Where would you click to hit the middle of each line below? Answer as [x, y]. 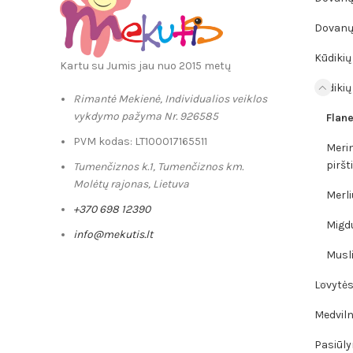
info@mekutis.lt [113, 235]
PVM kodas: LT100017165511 [140, 142]
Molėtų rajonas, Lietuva [131, 184]
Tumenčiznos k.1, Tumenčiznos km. [158, 167]
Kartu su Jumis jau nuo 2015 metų [145, 66]
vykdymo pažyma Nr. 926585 [146, 117]
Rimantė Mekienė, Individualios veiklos [170, 99]
